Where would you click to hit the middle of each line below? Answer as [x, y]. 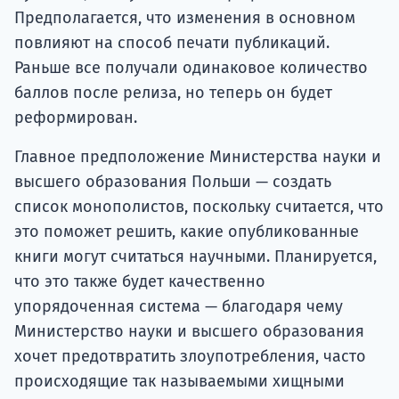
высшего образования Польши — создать [173, 182]
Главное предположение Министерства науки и [198, 157]
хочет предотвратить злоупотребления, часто [190, 357]
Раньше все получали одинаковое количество [191, 68]
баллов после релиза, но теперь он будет [173, 93]
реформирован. [76, 118]
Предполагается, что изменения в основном [185, 18]
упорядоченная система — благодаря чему [179, 307]
